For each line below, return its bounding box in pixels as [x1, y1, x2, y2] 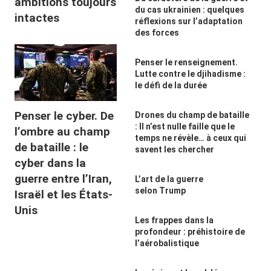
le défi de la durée [134, 80, 207, 90]
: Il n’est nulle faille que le [134, 121, 235, 131]
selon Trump [134, 185, 186, 195]
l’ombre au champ [15, 125, 111, 139]
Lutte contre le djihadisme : [134, 68, 246, 79]
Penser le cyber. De [15, 109, 114, 123]
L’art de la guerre [134, 174, 203, 184]
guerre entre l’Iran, [15, 172, 113, 186]
